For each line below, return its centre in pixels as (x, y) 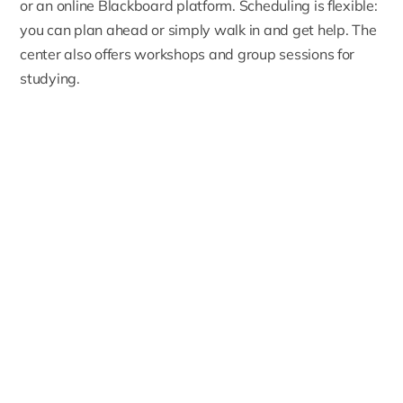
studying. (50, 79)
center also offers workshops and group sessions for (188, 54)
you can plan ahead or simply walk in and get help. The (198, 30)
